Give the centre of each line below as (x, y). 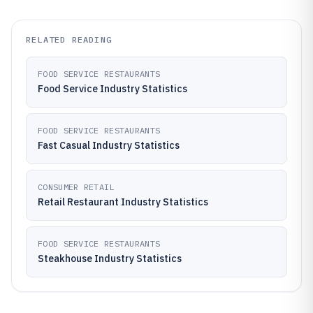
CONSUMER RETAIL (76, 187)
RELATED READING (69, 39)
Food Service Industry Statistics (112, 89)
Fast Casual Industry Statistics (109, 145)
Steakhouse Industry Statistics (110, 259)
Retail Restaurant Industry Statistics (123, 202)
